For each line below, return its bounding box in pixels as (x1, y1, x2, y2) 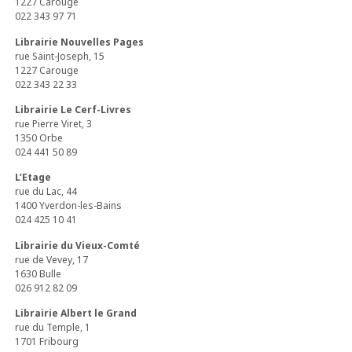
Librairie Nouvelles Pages (15, 35, 145, 49)
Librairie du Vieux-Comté (15, 238, 141, 252)
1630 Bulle (15, 266, 62, 280)
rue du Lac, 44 (15, 185, 78, 199)
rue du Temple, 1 (15, 321, 91, 335)
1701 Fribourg (15, 335, 79, 349)
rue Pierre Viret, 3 (15, 117, 93, 130)
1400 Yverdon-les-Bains (15, 199, 123, 213)
